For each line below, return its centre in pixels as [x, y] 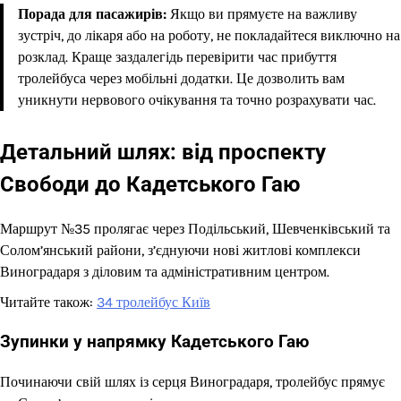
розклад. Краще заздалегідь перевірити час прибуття [177, 56]
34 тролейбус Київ [154, 302]
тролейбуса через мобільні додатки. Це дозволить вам [181, 78]
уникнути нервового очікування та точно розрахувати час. [197, 99]
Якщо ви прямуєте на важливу [262, 13]
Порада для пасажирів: [92, 13]
